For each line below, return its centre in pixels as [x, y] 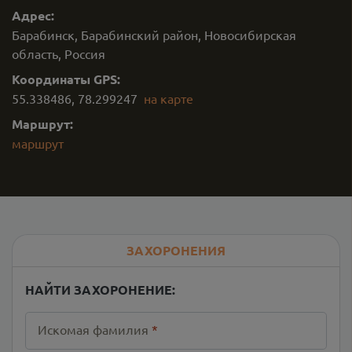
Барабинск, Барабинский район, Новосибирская [154, 35]
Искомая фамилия [93, 329]
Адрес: [33, 15]
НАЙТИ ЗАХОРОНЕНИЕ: [100, 290]
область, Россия [59, 53]
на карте [169, 98]
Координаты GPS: [66, 79]
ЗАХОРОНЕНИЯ [176, 250]
